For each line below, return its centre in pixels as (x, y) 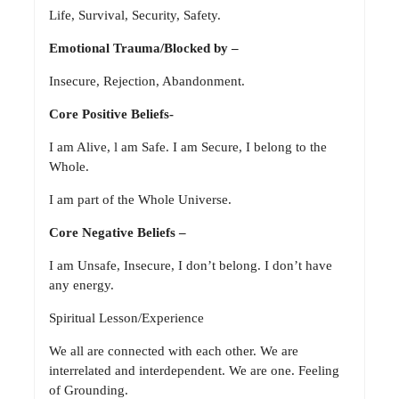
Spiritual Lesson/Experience (126, 318)
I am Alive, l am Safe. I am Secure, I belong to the (188, 147)
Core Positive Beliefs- (111, 114)
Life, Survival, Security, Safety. (135, 16)
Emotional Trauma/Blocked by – (144, 49)
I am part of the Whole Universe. (140, 200)
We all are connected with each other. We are (174, 351)
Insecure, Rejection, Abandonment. (147, 81)
